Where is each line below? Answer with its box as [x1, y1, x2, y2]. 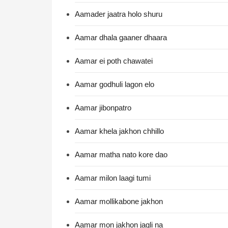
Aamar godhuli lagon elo [75, 80, 154, 89]
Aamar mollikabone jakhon [75, 197, 163, 206]
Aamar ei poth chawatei [75, 56, 153, 65]
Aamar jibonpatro [75, 103, 131, 112]
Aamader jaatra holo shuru [75, 10, 162, 18]
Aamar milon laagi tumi [75, 174, 151, 182]
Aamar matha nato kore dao [75, 150, 167, 159]
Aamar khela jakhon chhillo [75, 127, 164, 135]
